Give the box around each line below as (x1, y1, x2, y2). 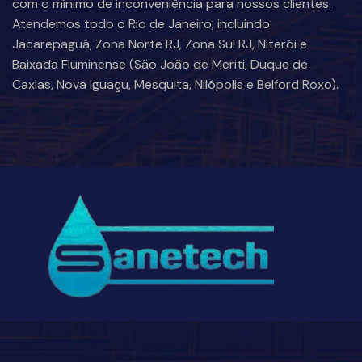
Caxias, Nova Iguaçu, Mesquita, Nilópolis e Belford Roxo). (12, 76, 339, 94)
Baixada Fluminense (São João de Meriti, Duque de (12, 56, 308, 74)
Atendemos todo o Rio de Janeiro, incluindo (12, 15, 270, 33)
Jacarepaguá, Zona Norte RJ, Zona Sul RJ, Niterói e (12, 36, 307, 53)
